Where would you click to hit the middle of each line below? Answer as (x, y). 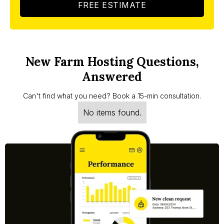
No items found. (112, 113)
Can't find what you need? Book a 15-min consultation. (112, 96)
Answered (112, 77)
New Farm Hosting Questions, (112, 62)
